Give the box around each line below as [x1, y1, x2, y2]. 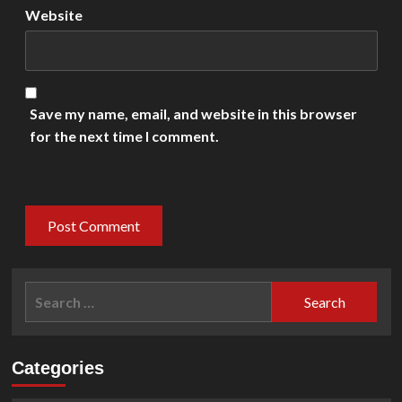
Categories [11, 358, 104, 378]
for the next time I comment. [29, 127, 219, 144]
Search [23, 284, 70, 301]
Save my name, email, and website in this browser [29, 105, 357, 122]
